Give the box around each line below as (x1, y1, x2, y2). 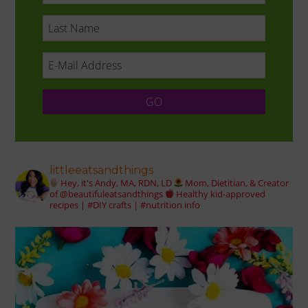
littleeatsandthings (49, 164, 154, 177)
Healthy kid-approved (176, 188, 266, 201)
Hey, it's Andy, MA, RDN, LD (60, 177, 173, 190)
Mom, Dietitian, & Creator (185, 177, 289, 190)
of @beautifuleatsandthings (49, 188, 164, 201)
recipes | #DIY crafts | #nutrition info (49, 199, 201, 212)
